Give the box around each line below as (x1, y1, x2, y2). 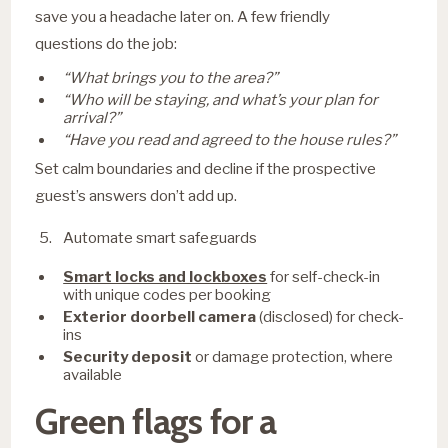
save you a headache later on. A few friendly (35, 6, 331, 26)
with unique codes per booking (63, 285, 272, 304)
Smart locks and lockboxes (63, 266, 268, 286)
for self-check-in (267, 267, 381, 286)
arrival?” (63, 108, 122, 127)
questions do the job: (35, 33, 178, 53)
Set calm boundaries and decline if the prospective (35, 158, 377, 178)
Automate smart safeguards (63, 228, 258, 247)
